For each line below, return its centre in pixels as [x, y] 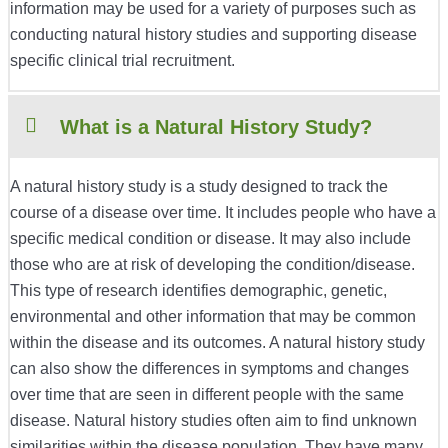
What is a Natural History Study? [216, 127]
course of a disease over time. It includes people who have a [223, 213]
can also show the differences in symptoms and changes [209, 369]
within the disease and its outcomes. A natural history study [217, 343]
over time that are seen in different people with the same [207, 395]
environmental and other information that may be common [213, 317]
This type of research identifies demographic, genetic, [198, 291]
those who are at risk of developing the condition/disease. [212, 265]
